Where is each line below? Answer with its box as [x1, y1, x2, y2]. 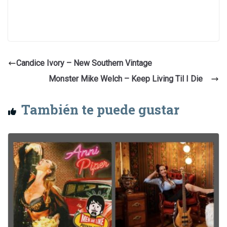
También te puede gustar [21, 101, 179, 119]
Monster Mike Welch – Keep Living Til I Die [49, 74, 211, 84]
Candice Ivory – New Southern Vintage [16, 58, 152, 68]
